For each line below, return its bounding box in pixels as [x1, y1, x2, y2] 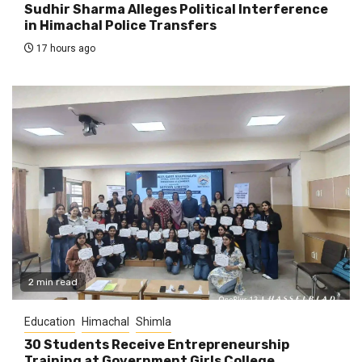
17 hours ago [34, 42, 95, 54]
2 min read [28, 276, 78, 288]
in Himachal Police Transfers [24, 17, 217, 33]
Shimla [136, 314, 171, 328]
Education [24, 314, 75, 328]
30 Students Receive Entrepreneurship [24, 336, 289, 352]
